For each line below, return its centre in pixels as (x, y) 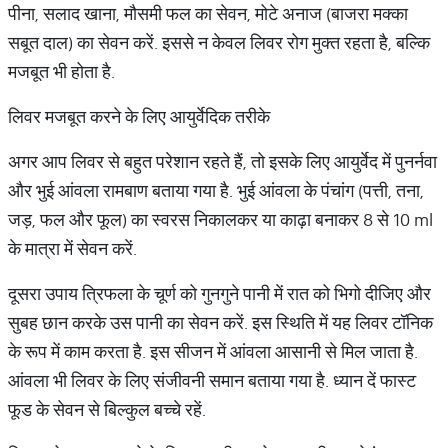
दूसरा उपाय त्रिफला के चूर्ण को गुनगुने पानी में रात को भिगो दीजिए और (219, 293)
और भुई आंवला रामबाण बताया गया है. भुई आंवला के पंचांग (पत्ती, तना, (216, 190)
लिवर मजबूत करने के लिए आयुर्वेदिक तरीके (139, 116)
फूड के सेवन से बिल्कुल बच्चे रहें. (107, 409)
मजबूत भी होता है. (61, 71)
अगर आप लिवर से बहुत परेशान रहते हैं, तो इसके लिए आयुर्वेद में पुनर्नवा (222, 161)
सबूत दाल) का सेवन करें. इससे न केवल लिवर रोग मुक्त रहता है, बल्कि (219, 42)
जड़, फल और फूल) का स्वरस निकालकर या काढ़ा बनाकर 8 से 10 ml (220, 219)
